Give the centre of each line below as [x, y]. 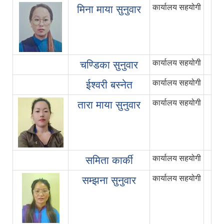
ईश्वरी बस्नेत [109, 85]
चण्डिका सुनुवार [109, 65]
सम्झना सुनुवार [109, 180]
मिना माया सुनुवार [109, 9]
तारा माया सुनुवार [109, 105]
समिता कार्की [109, 160]
